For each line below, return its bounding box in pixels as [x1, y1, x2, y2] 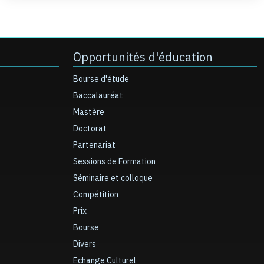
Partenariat [73, 139, 115, 151]
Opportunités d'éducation [73, 48, 213, 66]
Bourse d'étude [73, 73, 129, 85]
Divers [73, 238, 96, 250]
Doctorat [73, 123, 107, 135]
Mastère [73, 106, 104, 118]
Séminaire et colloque [73, 172, 153, 184]
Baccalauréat [73, 90, 123, 102]
